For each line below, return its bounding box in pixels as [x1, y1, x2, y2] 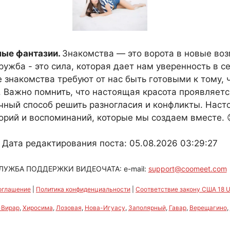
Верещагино [189, 203, 227, 212]
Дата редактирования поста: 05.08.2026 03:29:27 [2, 138, 218, 148]
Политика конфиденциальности [36, 185, 130, 193]
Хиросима [22, 203, 53, 212]
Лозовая [55, 203, 82, 212]
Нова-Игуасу [84, 203, 125, 212]
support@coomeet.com [148, 164, 227, 173]
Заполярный [128, 203, 166, 212]
